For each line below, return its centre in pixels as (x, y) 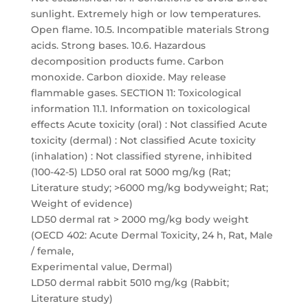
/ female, (52, 251)
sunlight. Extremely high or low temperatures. (145, 14)
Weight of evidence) (81, 203)
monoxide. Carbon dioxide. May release (128, 77)
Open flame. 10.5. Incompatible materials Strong (150, 30)
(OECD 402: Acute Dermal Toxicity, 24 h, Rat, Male (152, 235)
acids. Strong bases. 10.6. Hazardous (118, 45)
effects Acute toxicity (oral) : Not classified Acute (149, 124)
